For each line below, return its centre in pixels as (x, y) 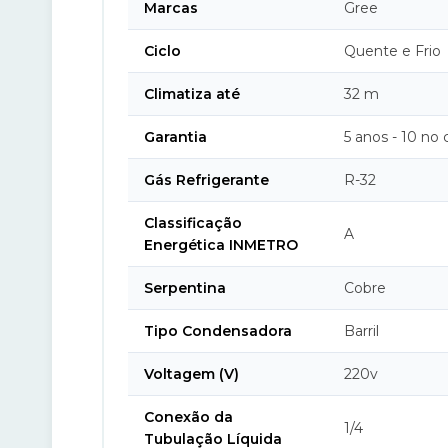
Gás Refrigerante (206, 180)
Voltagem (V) (191, 374)
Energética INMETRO (221, 245)
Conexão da (188, 417)
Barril (361, 331)
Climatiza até (192, 94)
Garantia (175, 137)
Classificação (193, 223)
